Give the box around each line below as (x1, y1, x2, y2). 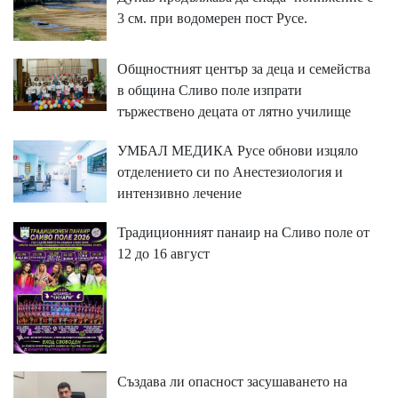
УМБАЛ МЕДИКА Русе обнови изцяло (116, 143, 358, 159)
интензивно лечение (116, 186, 242, 202)
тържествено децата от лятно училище (116, 104, 351, 120)
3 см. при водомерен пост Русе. (116, 10, 307, 26)
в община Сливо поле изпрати (116, 83, 302, 99)
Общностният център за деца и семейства (116, 61, 370, 77)
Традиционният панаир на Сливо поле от (116, 225, 370, 241)
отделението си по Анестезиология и (116, 164, 343, 180)
